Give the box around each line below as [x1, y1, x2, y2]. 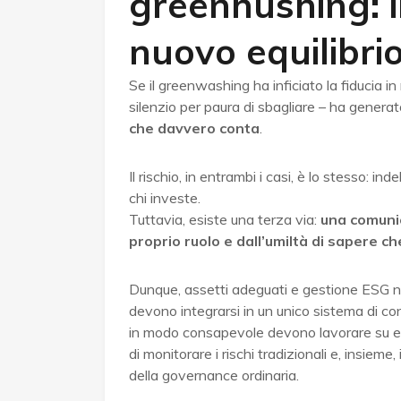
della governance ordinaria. [129, 366, 299, 385]
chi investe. [129, 189, 200, 208]
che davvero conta [129, 119, 260, 138]
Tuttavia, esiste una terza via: [129, 210, 320, 229]
